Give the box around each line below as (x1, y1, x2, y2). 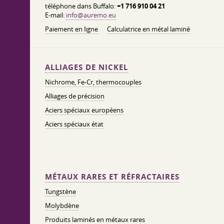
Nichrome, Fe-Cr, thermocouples (45, 77, 141, 86)
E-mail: (45, 10, 66, 19)
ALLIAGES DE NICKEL (45, 62, 128, 72)
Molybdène (45, 201, 79, 210)
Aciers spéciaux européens (45, 105, 123, 114)
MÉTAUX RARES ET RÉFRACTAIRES (45, 171, 179, 182)
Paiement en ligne (45, 24, 98, 33)
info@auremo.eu (66, 10, 116, 19)
